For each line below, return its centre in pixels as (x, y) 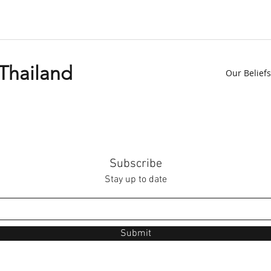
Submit (135, 233)
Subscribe (135, 164)
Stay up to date (135, 180)
